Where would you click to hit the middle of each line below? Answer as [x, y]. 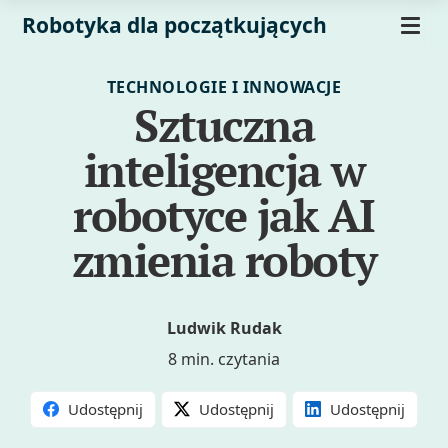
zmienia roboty [224, 260]
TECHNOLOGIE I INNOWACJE [224, 87]
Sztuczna [224, 125]
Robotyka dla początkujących [175, 25]
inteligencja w [224, 170]
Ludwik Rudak [224, 328]
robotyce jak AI [224, 215]
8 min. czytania [224, 359]
